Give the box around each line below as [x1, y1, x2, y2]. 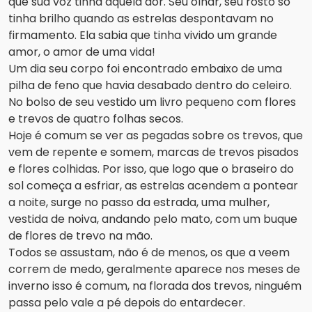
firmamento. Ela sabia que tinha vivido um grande [8, 27, 277, 44]
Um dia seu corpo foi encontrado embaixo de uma [8, 61, 282, 77]
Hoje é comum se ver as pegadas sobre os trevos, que [8, 127, 303, 144]
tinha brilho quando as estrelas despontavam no [8, 10, 274, 27]
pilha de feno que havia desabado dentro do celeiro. [8, 77, 292, 94]
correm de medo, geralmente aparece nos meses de [8, 261, 300, 278]
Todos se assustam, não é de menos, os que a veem [8, 244, 290, 261]
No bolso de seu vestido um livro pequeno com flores [8, 94, 296, 111]
